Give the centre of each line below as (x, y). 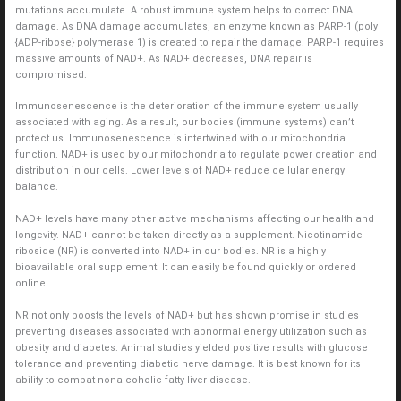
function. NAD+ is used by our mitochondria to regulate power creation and (196, 155)
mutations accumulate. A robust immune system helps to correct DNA (183, 10)
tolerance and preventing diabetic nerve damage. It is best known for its (188, 363)
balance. (36, 187)
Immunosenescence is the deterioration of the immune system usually (186, 107)
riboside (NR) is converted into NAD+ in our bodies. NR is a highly (170, 252)
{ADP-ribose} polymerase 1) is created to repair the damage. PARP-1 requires (199, 42)
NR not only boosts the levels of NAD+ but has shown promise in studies (187, 315)
